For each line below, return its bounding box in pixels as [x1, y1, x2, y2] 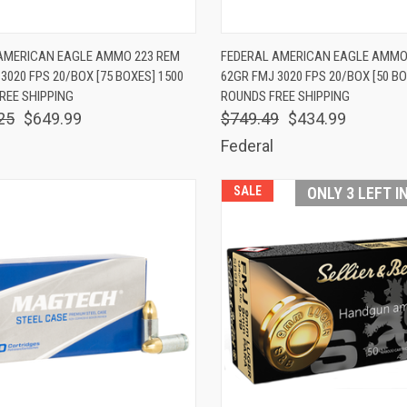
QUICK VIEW [251, 40, 313, 55]
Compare [236, 69, 303, 89]
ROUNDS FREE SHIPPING [220, 87, 350, 104]
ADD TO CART [101, 40, 170, 55]
